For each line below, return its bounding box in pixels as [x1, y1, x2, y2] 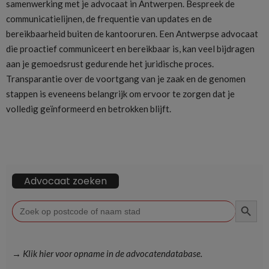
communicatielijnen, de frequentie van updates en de [6, 13, 212, 25]
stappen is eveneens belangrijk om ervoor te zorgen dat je [6, 88, 235, 100]
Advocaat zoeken [24, 174, 107, 189]
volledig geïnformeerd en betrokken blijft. [6, 103, 171, 115]
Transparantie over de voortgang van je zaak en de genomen [6, 73, 246, 85]
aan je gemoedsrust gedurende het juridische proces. [6, 58, 214, 70]
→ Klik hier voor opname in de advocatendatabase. [12, 248, 202, 259]
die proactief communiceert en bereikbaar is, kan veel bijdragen [6, 43, 255, 55]
